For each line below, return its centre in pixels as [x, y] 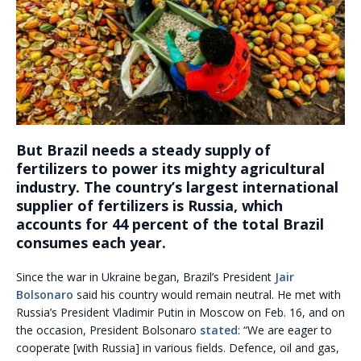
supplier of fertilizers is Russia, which [149, 205]
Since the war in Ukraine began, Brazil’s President [145, 276]
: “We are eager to [285, 330]
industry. [50, 187]
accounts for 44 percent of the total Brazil [170, 224]
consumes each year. [91, 242]
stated [219, 330]
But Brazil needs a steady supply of [143, 149]
